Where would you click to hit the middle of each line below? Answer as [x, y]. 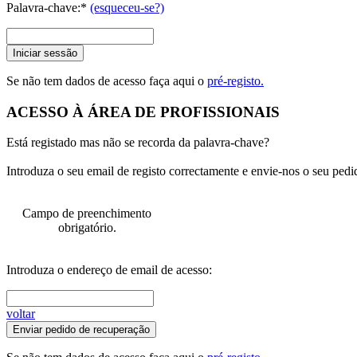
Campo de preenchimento [87, 214]
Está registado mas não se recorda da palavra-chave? [138, 143]
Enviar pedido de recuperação [81, 330]
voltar [21, 314]
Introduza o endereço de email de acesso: [109, 270]
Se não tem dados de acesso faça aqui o [107, 80]
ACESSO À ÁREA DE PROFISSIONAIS [143, 112]
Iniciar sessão [45, 53]
